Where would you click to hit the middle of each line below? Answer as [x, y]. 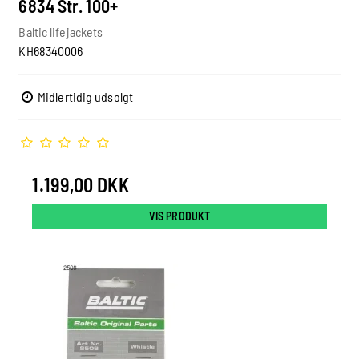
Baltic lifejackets [61, 32]
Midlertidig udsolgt [84, 97]
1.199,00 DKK [81, 185]
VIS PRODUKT [179, 216]
